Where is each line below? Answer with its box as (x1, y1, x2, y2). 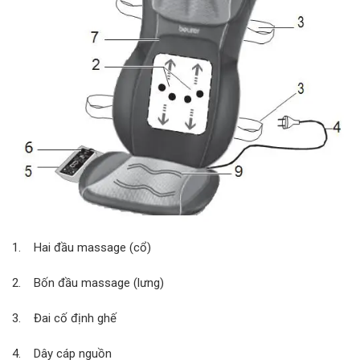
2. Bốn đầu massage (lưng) (12, 276, 164, 291)
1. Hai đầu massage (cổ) (12, 240, 151, 256)
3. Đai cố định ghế (12, 311, 117, 326)
